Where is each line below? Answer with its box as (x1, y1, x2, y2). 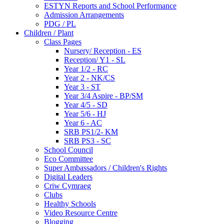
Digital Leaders (44, 172, 92, 181)
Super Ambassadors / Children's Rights (44, 163, 167, 172)
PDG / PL (44, 19, 76, 28)
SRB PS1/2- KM (64, 127, 118, 136)
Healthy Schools (44, 199, 96, 208)
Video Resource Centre (44, 208, 117, 217)
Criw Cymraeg (44, 181, 91, 190)
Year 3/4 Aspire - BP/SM (64, 91, 143, 100)
